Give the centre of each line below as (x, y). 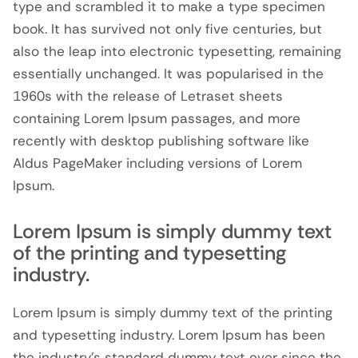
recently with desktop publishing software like (161, 141)
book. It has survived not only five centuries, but (167, 29)
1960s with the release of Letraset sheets (148, 96)
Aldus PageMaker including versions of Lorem (157, 163)
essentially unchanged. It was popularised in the (168, 74)
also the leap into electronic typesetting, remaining (177, 51)
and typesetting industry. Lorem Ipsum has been (169, 335)
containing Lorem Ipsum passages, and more (157, 118)
